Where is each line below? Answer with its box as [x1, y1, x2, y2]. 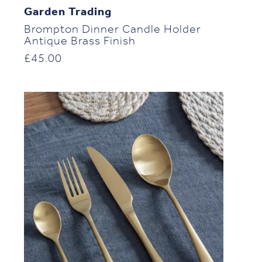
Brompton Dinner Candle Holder [23, 23, 201, 36]
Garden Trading [23, 6, 112, 18]
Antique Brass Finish [23, 35, 136, 47]
